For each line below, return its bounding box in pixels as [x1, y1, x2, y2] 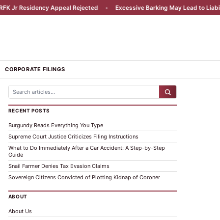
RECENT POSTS [8, 108, 50, 113]
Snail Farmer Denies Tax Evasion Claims [8, 163, 110, 169]
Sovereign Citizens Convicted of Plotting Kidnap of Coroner [8, 174, 160, 181]
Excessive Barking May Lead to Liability [89, 4, 203, 11]
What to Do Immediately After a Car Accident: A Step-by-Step [8, 144, 165, 151]
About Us [8, 208, 32, 215]
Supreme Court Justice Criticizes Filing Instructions [8, 133, 138, 140]
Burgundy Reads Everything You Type [8, 122, 103, 129]
